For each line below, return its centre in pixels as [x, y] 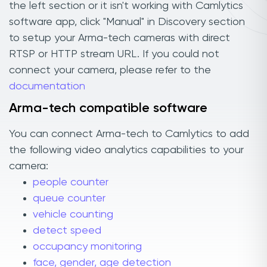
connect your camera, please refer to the [110, 70]
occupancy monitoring [87, 247]
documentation [47, 86]
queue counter [69, 199]
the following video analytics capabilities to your [126, 150]
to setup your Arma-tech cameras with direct [119, 38]
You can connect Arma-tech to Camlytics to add [129, 134]
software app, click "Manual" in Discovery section [127, 22]
